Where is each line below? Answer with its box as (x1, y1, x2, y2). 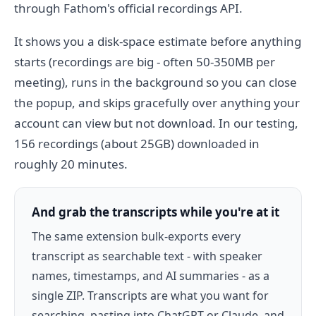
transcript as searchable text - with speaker (32, 248, 262, 264)
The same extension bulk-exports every (32, 229, 241, 244)
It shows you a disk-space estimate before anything (14, 33, 301, 49)
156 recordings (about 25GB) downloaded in (14, 135, 260, 152)
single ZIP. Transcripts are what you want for (32, 288, 269, 303)
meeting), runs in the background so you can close (14, 74, 297, 90)
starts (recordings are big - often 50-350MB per (14, 54, 275, 70)
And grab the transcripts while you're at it (32, 204, 279, 220)
